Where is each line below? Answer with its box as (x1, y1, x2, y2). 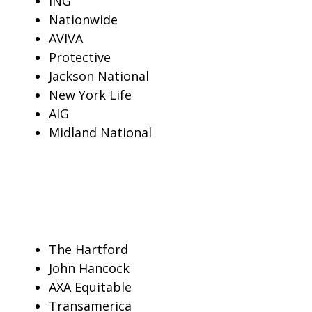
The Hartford (49, 241, 128, 258)
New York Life (49, 86, 132, 103)
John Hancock (49, 260, 130, 276)
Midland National (49, 124, 155, 141)
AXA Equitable (49, 279, 132, 295)
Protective (49, 49, 111, 65)
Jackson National (49, 68, 149, 84)
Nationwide (49, 11, 118, 28)
